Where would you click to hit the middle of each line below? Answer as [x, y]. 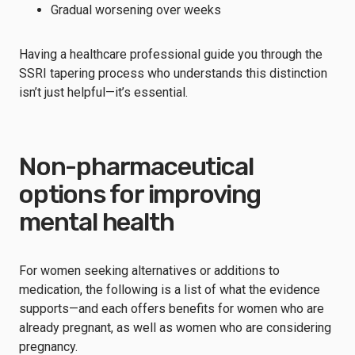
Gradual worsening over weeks [136, 10]
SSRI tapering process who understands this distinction [173, 73]
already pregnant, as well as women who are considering [175, 327]
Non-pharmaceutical [136, 166]
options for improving [140, 194]
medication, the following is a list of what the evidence [170, 289]
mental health [97, 221]
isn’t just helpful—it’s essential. [103, 92]
